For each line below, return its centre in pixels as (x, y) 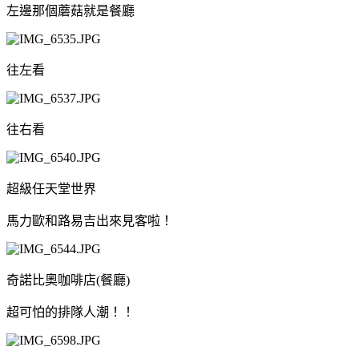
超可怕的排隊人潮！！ (71, 312)
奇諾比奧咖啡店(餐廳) (68, 280)
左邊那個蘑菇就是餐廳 (71, 10)
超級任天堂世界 (51, 188)
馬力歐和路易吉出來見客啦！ (90, 220)
